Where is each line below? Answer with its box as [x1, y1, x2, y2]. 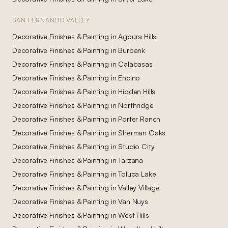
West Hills [118, 211, 149, 219]
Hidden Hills [118, 87, 156, 96]
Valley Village [118, 183, 160, 192]
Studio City [118, 142, 155, 151]
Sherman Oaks [118, 128, 166, 137]
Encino [118, 73, 140, 82]
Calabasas [118, 60, 153, 68]
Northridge [118, 101, 154, 109]
